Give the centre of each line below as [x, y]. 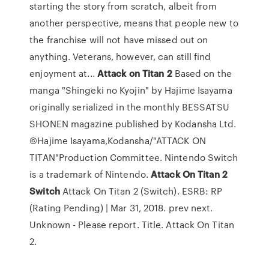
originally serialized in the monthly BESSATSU [129, 107]
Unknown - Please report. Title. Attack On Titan [132, 225]
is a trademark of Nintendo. [90, 174]
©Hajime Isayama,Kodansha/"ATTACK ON [118, 141]
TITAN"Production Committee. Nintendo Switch [134, 157]
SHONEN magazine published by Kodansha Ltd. [133, 124]
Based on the [202, 73]
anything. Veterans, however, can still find [120, 56]
